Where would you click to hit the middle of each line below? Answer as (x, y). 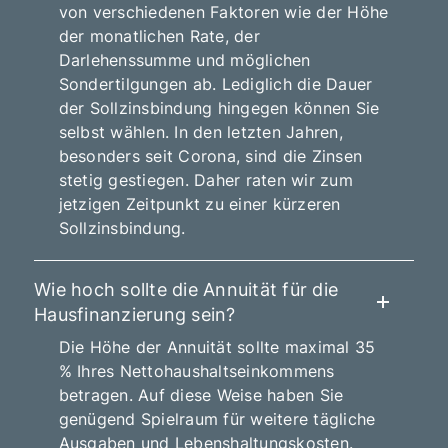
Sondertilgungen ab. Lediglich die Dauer (215, 83)
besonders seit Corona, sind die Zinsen (210, 155)
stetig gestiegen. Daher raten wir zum (205, 179)
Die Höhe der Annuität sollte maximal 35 (217, 347)
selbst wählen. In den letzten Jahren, (200, 131)
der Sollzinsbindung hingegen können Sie (219, 107)
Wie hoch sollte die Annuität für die (186, 289)
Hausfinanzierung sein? (135, 314)
